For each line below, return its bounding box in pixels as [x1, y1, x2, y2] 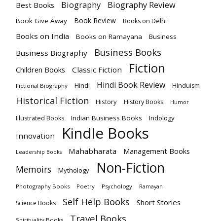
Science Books [16, 199, 56, 208]
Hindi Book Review [97, 79, 165, 91]
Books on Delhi [123, 17, 167, 26]
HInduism [172, 81, 200, 90]
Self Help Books [63, 196, 130, 208]
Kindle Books [62, 123, 149, 144]
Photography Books [16, 183, 70, 190]
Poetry [76, 183, 95, 190]
